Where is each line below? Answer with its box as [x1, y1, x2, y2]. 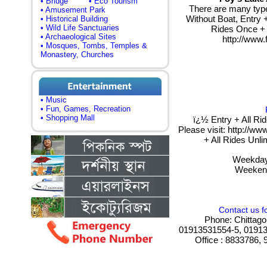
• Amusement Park [41, 5, 105, 14]
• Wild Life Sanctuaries [41, 23, 119, 32]
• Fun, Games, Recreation [41, 104, 131, 113]
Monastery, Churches [41, 50, 114, 59]
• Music [41, 95, 67, 104]
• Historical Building [41, 14, 108, 23]
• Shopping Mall [41, 113, 95, 122]
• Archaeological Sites [41, 32, 116, 41]
